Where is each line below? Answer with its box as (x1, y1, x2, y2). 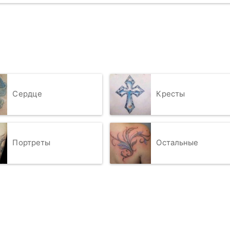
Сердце (12, 89, 43, 99)
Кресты (156, 89, 185, 99)
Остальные (156, 138, 199, 148)
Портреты (12, 138, 51, 148)
